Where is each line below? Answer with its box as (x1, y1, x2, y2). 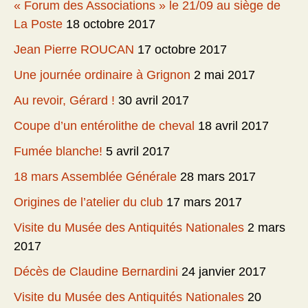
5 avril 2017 (106, 144, 170, 159)
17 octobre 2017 (137, 43, 227, 57)
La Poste (14, 17, 63, 32)
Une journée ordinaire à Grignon (14, 68, 190, 82)
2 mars (247, 221, 285, 235)
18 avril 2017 (198, 119, 269, 133)
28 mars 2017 (180, 170, 256, 184)
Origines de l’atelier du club (14, 195, 163, 210)
